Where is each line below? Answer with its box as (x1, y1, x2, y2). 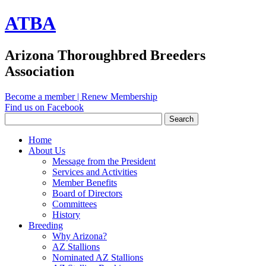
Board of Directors (52, 188, 122, 198)
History (52, 209, 80, 220)
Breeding (28, 220, 63, 230)
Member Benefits (52, 177, 117, 188)
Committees (52, 198, 97, 209)
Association (5, 63, 74, 79)
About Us (28, 145, 65, 156)
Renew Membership (81, 91, 157, 102)
